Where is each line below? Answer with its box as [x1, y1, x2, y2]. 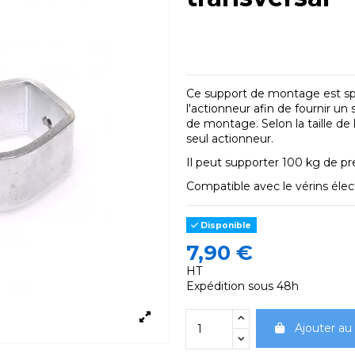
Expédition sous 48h [185, 278, 299, 293]
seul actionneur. [185, 131, 273, 146]
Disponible [198, 219, 252, 231]
